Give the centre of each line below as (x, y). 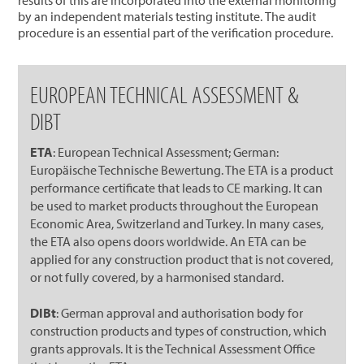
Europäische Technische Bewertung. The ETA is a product (182, 169)
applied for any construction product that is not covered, (182, 259)
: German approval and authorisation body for (180, 312)
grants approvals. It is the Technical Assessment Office (173, 348)
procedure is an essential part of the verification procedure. (176, 32)
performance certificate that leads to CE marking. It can (177, 187)
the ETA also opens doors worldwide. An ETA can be (169, 241)
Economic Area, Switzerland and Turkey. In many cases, (177, 223)
